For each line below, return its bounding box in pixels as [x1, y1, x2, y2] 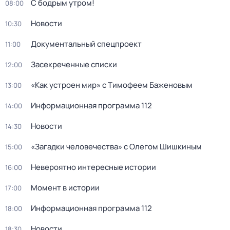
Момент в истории [31, 182, 100, 193]
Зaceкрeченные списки [31, 59, 117, 70]
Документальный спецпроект [31, 39, 142, 49]
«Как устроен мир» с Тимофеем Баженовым [31, 80, 193, 90]
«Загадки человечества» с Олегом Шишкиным [31, 141, 202, 152]
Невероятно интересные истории [31, 162, 156, 172]
